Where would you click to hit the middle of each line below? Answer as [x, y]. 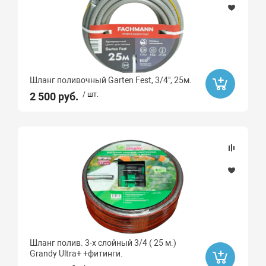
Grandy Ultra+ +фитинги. [77, 254]
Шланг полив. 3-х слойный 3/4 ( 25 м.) [103, 243]
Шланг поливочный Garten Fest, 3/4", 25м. [111, 80]
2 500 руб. [54, 96]
